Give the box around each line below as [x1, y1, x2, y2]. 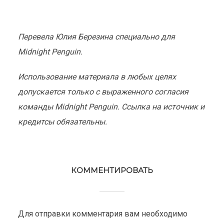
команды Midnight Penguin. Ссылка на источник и [17, 102, 204, 111]
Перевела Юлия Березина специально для [17, 32, 175, 41]
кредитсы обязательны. [17, 117, 107, 126]
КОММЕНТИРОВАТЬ [71, 165, 153, 175]
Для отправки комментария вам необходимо [17, 209, 187, 218]
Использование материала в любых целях [17, 72, 176, 81]
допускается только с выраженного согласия [17, 87, 188, 96]
